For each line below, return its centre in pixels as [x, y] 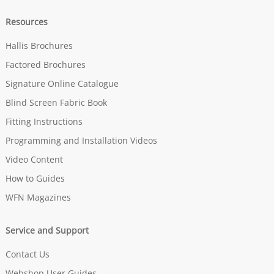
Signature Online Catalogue [62, 84]
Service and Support [47, 231]
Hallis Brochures [39, 46]
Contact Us [27, 254]
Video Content [34, 160]
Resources [26, 22]
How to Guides [35, 179]
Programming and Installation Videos [81, 141]
